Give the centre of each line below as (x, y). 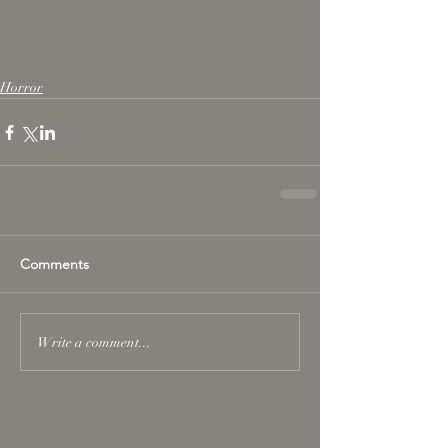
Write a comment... (94, 342)
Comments (54, 264)
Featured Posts (78, 428)
